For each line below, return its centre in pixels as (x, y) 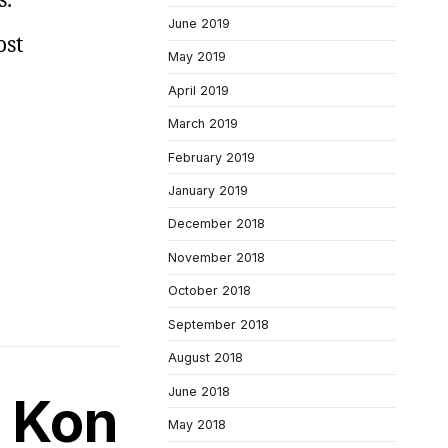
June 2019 (199, 23)
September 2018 (218, 324)
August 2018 (205, 358)
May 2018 (197, 425)
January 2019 (208, 190)
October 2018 (209, 291)
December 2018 (216, 224)
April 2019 (198, 90)
